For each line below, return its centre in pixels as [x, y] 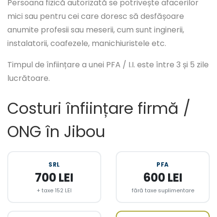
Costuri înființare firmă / [99, 108]
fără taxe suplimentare [163, 190]
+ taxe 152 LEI [54, 190]
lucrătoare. [29, 78]
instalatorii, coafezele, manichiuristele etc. [87, 44]
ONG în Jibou [56, 132]
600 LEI [163, 178]
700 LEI [54, 178]
